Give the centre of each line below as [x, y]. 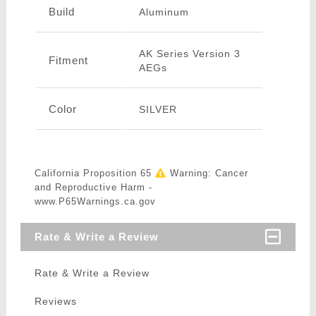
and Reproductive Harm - [93, 188]
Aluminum [164, 12]
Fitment [68, 61]
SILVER [158, 110]
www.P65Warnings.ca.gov [95, 202]
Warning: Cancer [207, 174]
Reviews [55, 302]
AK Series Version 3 [189, 54]
